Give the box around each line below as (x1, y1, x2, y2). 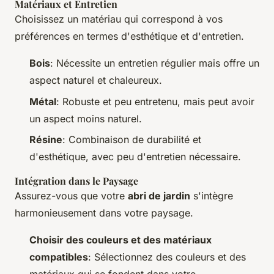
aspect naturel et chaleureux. (29, 74, 162, 87)
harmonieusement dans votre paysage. (15, 206, 193, 219)
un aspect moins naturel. (29, 112, 142, 125)
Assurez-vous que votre (15, 189, 128, 202)
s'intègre (190, 189, 233, 202)
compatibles (29, 250, 88, 263)
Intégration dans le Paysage (15, 174, 138, 187)
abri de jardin (128, 189, 190, 202)
